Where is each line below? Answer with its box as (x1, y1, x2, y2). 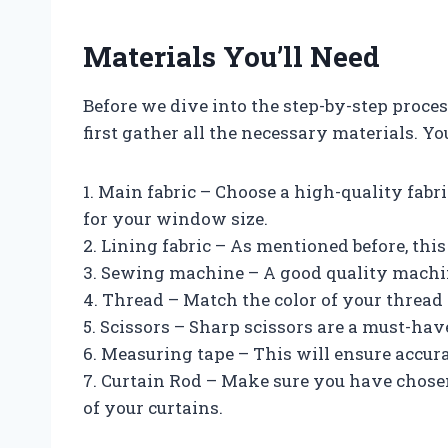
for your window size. (83, 206, 268, 230)
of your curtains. (83, 395, 223, 419)
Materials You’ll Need (83, 37, 380, 75)
